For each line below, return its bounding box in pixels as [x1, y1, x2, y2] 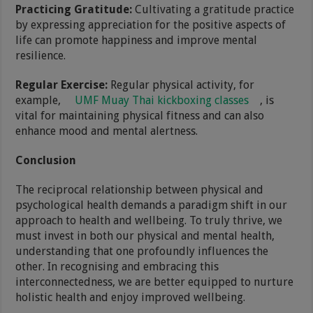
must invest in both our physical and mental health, [15, 228, 275, 242]
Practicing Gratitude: [15, 2, 136, 16]
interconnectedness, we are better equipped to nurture [15, 275, 294, 289]
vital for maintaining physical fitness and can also [15, 108, 265, 122]
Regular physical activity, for [110, 78, 255, 92]
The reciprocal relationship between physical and [15, 182, 264, 196]
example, [15, 93, 64, 107]
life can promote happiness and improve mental [15, 33, 258, 47]
